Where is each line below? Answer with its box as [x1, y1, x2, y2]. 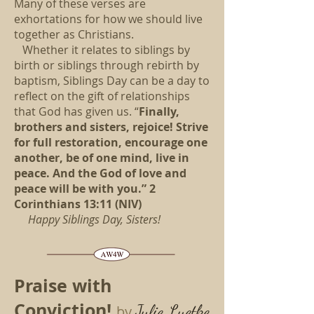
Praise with [14, 273, 111, 298]
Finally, [139, 104, 179, 119]
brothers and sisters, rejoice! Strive [14, 119, 208, 135]
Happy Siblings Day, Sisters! [28, 212, 161, 227]
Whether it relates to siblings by [14, 42, 190, 57]
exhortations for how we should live [14, 11, 203, 27]
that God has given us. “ [14, 104, 139, 119]
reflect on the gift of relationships [14, 88, 190, 104]
